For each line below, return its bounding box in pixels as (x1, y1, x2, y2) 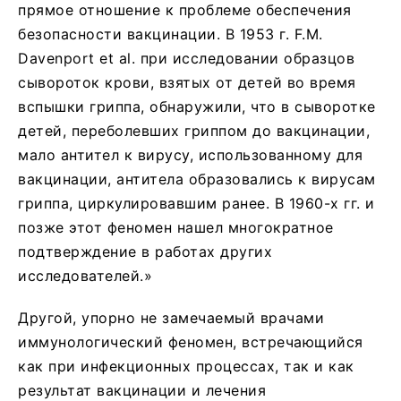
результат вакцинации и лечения (18, 380, 266, 399)
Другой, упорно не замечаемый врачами (18, 308, 324, 327)
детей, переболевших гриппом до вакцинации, (18, 121, 370, 140)
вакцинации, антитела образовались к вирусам (18, 169, 376, 188)
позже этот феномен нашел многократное (18, 218, 334, 236)
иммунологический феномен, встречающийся (18, 332, 363, 351)
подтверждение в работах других (18, 242, 272, 260)
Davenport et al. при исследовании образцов (18, 48, 354, 67)
